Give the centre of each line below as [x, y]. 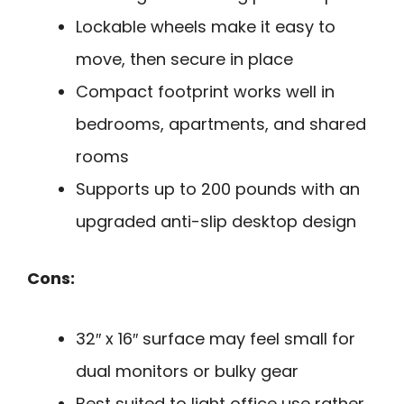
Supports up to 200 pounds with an [218, 189]
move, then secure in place [184, 60]
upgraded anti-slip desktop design [216, 222]
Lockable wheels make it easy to [206, 27]
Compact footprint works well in [205, 92]
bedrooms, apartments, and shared [221, 124]
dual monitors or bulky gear [187, 371]
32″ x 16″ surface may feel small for [216, 338]
